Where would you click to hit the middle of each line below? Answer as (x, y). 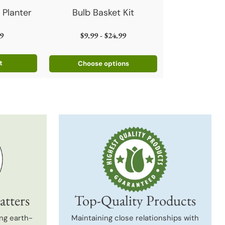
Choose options (103, 63)
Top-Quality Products (135, 200)
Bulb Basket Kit (103, 12)
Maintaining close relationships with (135, 218)
